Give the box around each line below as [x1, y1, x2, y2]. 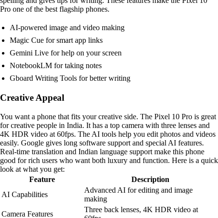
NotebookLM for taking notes [10, 61, 102, 70]
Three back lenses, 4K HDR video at [84, 205, 198, 214]
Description [131, 175, 169, 183]
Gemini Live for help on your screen [10, 49, 122, 57]
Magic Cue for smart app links [10, 36, 103, 45]
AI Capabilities [1, 190, 48, 199]
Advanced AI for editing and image [84, 185, 193, 194]
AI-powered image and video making [10, 23, 125, 32]
